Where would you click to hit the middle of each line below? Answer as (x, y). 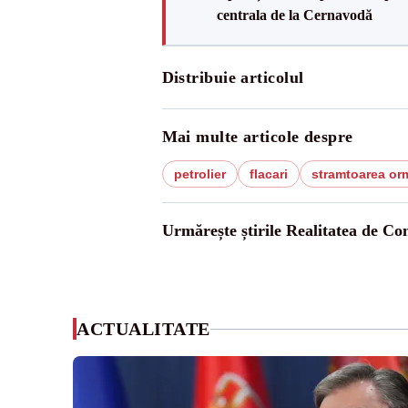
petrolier (199, 174)
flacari (268, 174)
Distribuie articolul (233, 77)
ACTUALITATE (143, 329)
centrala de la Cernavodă (294, 15)
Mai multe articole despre (257, 137)
